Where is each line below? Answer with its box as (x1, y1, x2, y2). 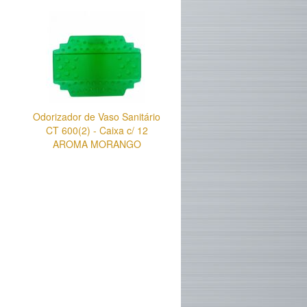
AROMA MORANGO (52, 137, 141, 151)
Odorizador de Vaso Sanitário (33, 110, 160, 124)
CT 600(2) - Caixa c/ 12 (45, 123, 148, 138)
